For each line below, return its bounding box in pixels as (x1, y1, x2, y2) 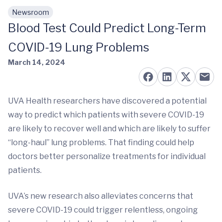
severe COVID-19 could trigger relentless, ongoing (8, 205, 198, 215)
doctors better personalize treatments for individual (8, 152, 206, 161)
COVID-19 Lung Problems (8, 40, 149, 55)
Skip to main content (15, 12, 95, 22)
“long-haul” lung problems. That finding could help (8, 138, 194, 147)
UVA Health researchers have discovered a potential (8, 96, 207, 106)
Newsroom (12, 8, 49, 16)
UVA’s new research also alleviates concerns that (8, 191, 193, 201)
